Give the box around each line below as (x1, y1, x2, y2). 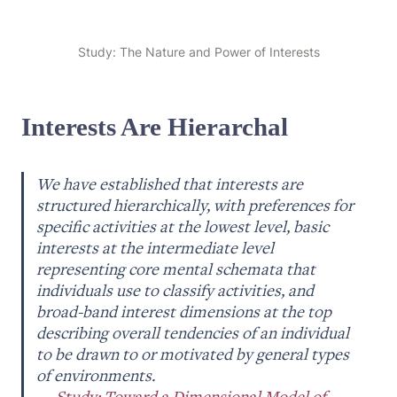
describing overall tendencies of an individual (36, 322, 350, 344)
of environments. (36, 364, 160, 386)
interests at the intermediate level (36, 237, 275, 259)
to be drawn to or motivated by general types (36, 343, 350, 365)
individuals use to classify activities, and (36, 279, 315, 301)
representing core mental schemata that (36, 258, 316, 280)
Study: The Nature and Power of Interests (77, 44, 320, 60)
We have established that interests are (36, 173, 304, 195)
